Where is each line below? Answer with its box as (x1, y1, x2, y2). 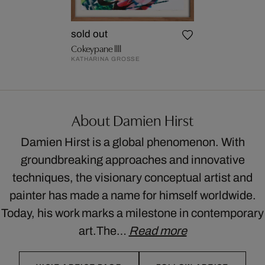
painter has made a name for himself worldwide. (9, 189, 256, 202)
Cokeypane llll (71, 41, 121, 54)
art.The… (78, 224, 129, 237)
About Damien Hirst (72, 109, 193, 130)
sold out (71, 28, 108, 40)
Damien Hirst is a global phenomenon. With (20, 135, 245, 148)
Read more (128, 224, 187, 237)
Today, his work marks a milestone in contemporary (1, 206, 264, 219)
